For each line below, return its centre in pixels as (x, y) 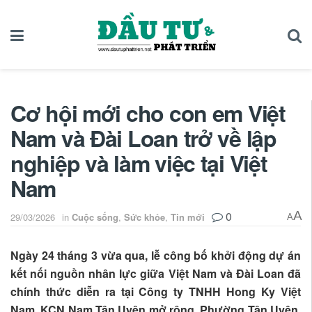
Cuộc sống (95, 217)
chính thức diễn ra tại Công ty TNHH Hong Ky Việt (156, 292)
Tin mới (188, 217)
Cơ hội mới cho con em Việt (148, 112)
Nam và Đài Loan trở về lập (143, 138)
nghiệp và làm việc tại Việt (139, 163)
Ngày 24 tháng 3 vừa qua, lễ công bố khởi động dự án (156, 256)
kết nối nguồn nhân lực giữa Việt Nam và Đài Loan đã (156, 274)
